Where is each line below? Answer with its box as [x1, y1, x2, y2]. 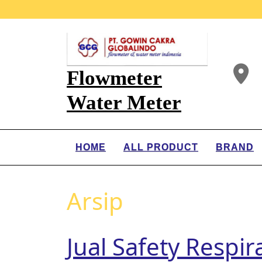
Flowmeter [67, 67, 162, 89]
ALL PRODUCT [123, 142, 198, 152]
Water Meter [67, 91, 181, 114]
